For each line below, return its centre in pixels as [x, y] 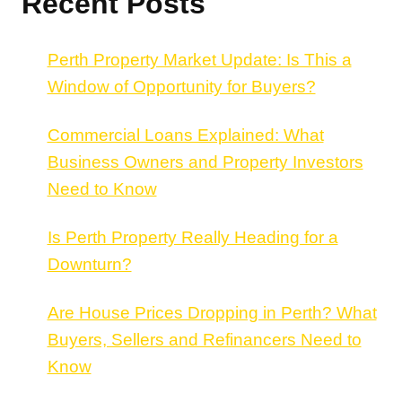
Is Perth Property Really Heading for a [192, 237]
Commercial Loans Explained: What [185, 135]
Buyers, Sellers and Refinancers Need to [204, 339]
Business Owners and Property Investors [205, 162]
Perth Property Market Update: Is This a [199, 59]
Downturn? [89, 264]
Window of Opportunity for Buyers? [181, 86]
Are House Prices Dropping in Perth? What [212, 312]
